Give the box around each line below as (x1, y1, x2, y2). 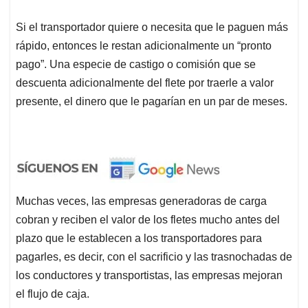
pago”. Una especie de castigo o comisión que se (16, 58, 256, 70)
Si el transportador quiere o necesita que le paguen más (16, 21, 288, 33)
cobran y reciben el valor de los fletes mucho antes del (16, 213, 280, 225)
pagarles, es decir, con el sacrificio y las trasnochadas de (16, 250, 292, 263)
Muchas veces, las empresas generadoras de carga (16, 195, 267, 207)
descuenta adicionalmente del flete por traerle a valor (16, 76, 274, 89)
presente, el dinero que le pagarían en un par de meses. (16, 95, 287, 107)
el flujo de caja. (16, 287, 89, 300)
